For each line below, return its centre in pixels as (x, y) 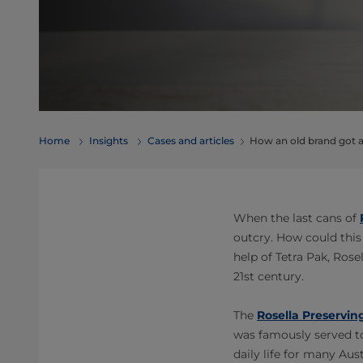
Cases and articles (191, 141)
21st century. (269, 276)
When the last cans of (297, 218)
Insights (109, 141)
